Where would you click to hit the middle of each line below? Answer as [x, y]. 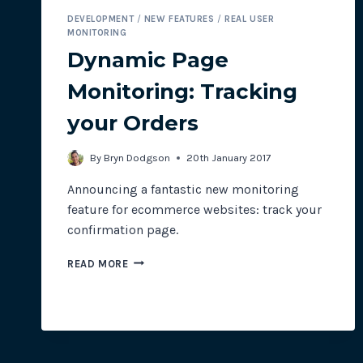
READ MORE [98, 263]
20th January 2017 [229, 157]
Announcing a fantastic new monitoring [183, 189]
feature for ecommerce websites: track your [194, 209]
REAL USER [250, 19]
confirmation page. [123, 229]
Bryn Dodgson [137, 157]
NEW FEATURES [179, 19]
